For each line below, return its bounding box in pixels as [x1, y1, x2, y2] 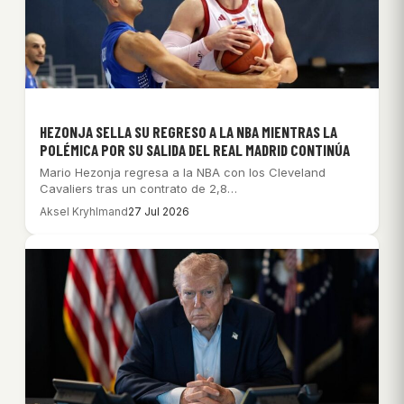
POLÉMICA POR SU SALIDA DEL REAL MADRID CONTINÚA [40, 140, 350, 159]
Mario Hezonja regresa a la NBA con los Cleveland [40, 164, 326, 179]
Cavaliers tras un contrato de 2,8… [40, 180, 237, 196]
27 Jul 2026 [128, 204, 189, 218]
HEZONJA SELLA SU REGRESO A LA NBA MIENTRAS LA [40, 122, 337, 141]
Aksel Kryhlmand [40, 204, 128, 218]
